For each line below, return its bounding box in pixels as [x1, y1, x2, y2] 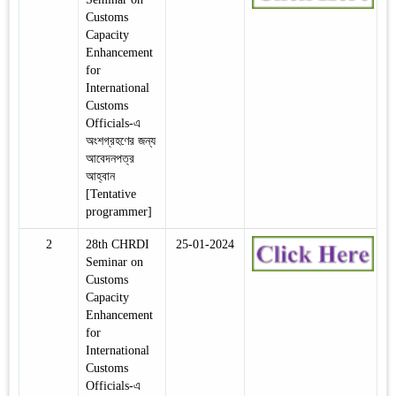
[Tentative [86, 187, 136, 201]
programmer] [86, 204, 152, 218]
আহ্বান [86, 169, 115, 183]
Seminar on [86, 255, 143, 269]
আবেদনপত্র [86, 151, 134, 165]
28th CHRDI [86, 237, 149, 251]
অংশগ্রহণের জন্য [86, 133, 156, 148]
